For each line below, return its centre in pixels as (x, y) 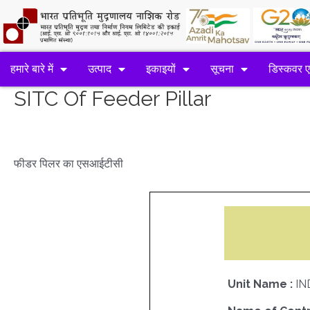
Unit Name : (261, 284)
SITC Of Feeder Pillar (112, 99)
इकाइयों (161, 69)
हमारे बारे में (32, 69)
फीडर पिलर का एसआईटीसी (69, 164)
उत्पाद (100, 69)
